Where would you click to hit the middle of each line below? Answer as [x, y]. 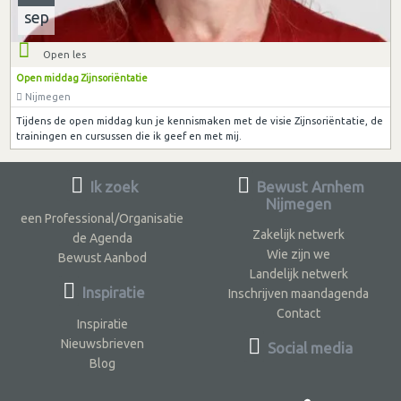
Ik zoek [112, 186]
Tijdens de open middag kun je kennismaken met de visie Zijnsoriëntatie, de [199, 120]
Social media [309, 347]
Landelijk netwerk [299, 273]
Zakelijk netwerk [299, 234]
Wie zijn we [299, 254]
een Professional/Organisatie [102, 218]
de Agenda [102, 238]
